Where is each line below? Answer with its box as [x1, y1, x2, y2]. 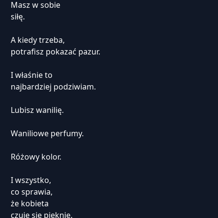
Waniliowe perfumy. [10, 128, 84, 139]
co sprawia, [10, 186, 53, 197]
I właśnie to [10, 70, 53, 80]
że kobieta [10, 198, 49, 209]
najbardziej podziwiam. [10, 81, 96, 92]
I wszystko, [10, 175, 51, 185]
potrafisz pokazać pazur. [10, 46, 100, 57]
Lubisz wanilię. [10, 105, 64, 115]
